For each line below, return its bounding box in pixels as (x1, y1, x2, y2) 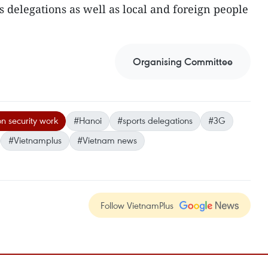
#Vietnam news (77, 134, 137, 146)
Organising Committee (133, 55, 233, 68)
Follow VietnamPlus (100, 199, 173, 211)
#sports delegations (117, 114, 193, 126)
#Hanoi (74, 114, 102, 126)
